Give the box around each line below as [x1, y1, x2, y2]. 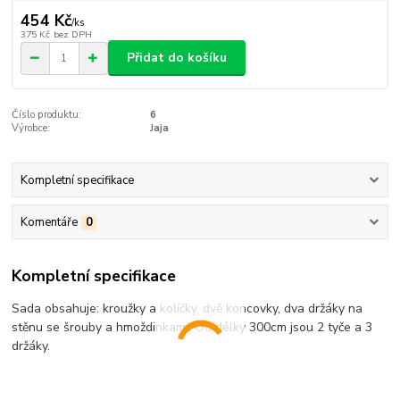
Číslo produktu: [12, 108, 82, 122]
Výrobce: [12, 121, 51, 136]
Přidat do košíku [127, 49, 227, 67]
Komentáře [20, 214, 78, 231]
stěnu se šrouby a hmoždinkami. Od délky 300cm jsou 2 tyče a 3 [12, 318, 373, 336]
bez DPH [53, 27, 92, 41]
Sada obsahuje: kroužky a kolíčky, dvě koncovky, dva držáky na [12, 299, 363, 317]
